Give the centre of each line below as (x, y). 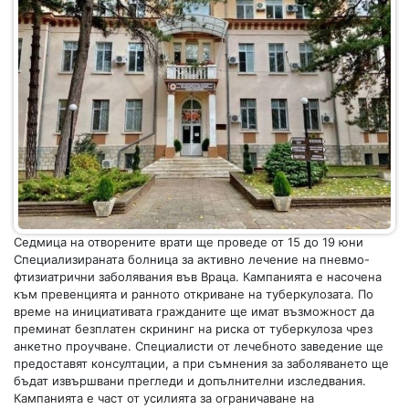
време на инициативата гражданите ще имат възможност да (194, 312)
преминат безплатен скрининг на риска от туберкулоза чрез (193, 329)
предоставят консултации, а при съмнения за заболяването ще (201, 364)
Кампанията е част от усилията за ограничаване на (164, 399)
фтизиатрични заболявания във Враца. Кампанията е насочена (198, 277)
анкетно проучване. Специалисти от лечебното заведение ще (199, 346)
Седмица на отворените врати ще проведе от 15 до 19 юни (189, 242)
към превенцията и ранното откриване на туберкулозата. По (194, 294)
